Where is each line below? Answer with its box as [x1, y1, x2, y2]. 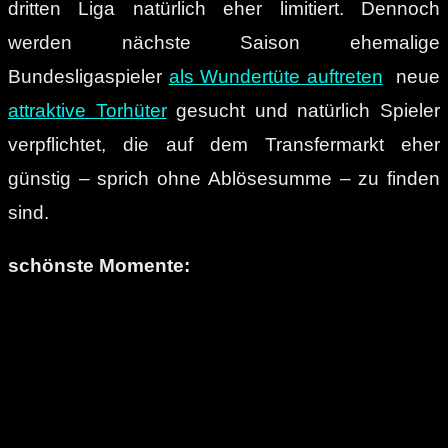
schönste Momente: [8, 254, 190, 276]
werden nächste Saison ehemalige [8, 31, 440, 53]
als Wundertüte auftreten [168, 65, 383, 87]
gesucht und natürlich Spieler [166, 99, 441, 121]
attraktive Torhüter [8, 99, 167, 121]
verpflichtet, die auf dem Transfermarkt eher [8, 133, 440, 155]
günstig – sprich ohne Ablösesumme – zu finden [8, 167, 440, 189]
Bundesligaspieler [8, 65, 169, 87]
